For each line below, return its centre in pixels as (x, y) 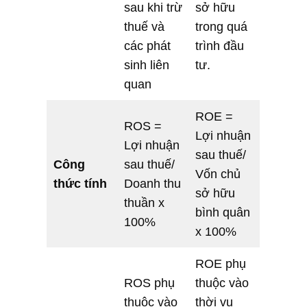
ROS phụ (149, 283)
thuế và (144, 26)
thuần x (144, 202)
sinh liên (147, 65)
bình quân (223, 212)
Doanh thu (152, 183)
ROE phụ (221, 263)
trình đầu (220, 46)
